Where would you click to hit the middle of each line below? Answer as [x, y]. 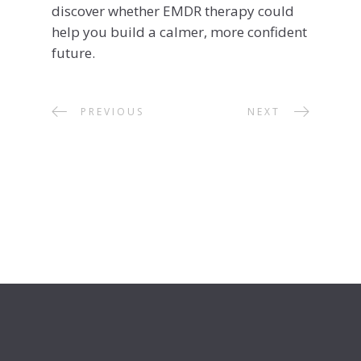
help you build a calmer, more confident [179, 31]
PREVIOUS [112, 111]
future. [73, 52]
